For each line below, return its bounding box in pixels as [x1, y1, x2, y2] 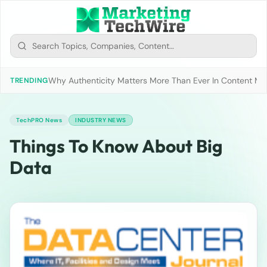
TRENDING [10, 76, 48, 85]
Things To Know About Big [10, 135, 223, 157]
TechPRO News [16, 116, 62, 124]
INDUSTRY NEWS [75, 116, 126, 124]
